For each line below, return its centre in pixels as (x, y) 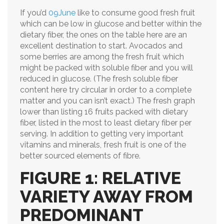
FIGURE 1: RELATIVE (100, 178)
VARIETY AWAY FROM (106, 196)
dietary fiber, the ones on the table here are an (103, 35)
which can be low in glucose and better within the (111, 24)
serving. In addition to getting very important (102, 134)
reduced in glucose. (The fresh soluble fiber (99, 79)
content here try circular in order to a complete (106, 90)
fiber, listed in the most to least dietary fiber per (106, 123)
